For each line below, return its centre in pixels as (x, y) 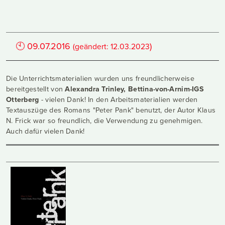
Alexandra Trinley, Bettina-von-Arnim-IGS (135, 88)
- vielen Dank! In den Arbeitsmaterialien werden (118, 99)
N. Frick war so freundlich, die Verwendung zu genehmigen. (104, 120)
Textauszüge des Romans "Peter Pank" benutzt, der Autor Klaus (111, 109)
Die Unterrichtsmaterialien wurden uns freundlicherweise (100, 78)
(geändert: (92, 46)
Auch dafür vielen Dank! (45, 131)
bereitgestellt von (36, 88)
